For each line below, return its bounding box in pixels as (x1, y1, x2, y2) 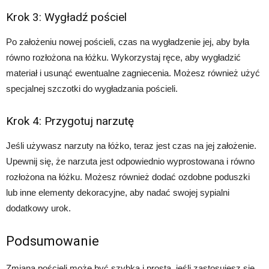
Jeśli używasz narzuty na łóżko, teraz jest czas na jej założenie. (6, 141, 256, 151)
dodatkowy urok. (6, 203, 71, 213)
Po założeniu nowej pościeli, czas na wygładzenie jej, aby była (6, 37, 249, 47)
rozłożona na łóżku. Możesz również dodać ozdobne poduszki (6, 172, 250, 182)
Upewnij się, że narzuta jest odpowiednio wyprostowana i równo (6, 156, 255, 166)
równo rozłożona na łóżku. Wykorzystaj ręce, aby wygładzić (6, 52, 241, 62)
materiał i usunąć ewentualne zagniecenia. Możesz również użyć (6, 68, 260, 78)
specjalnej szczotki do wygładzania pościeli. (6, 83, 178, 94)
